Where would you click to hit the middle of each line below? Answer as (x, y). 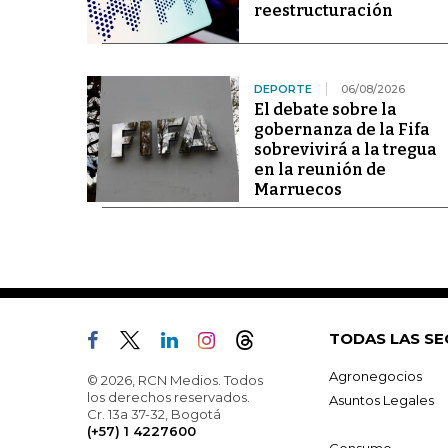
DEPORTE (282, 88)
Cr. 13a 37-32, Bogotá (154, 413)
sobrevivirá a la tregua (345, 149)
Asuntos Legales (381, 399)
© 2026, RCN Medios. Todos (175, 379)
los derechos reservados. (168, 396)
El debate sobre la (325, 109)
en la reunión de (319, 169)
